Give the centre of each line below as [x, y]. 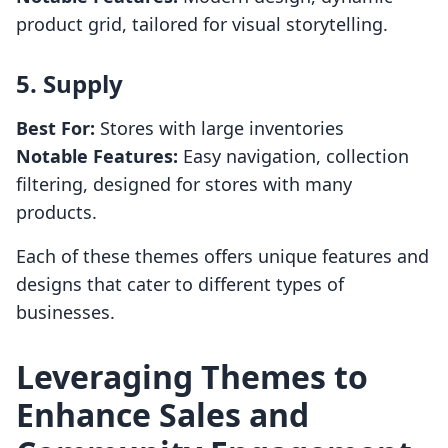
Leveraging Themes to [192, 377]
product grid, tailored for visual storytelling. [202, 24]
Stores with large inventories [219, 128]
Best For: [55, 128]
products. [56, 212]
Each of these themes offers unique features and [222, 256]
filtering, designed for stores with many [184, 184]
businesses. [65, 312]
